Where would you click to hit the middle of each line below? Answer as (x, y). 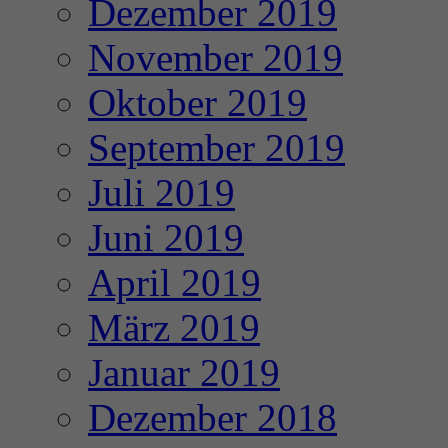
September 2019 (216, 148)
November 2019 (215, 58)
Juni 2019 (166, 238)
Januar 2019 (184, 373)
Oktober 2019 (197, 103)
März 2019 (174, 328)
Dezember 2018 (212, 418)
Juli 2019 (161, 193)
